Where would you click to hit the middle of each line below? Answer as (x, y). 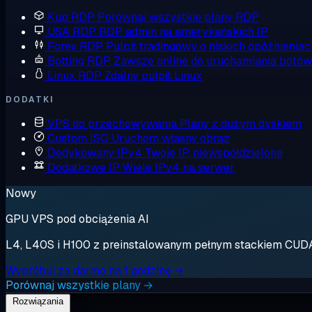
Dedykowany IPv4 (95, 153)
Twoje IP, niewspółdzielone (214, 153)
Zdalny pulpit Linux (153, 76)
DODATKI (30, 100)
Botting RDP (79, 61)
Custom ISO (78, 138)
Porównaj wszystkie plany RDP (178, 17)
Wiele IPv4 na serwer (179, 167)
